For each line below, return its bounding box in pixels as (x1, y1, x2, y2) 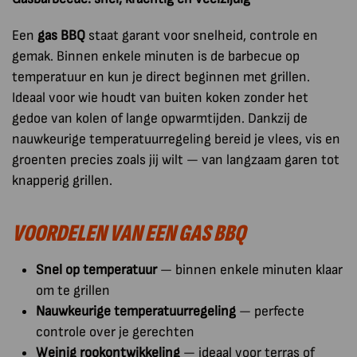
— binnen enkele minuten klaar (157, 261, 343, 278)
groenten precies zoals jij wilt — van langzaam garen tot (12, 151, 339, 168)
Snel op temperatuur (36, 261, 157, 278)
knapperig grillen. (12, 171, 112, 189)
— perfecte (236, 302, 304, 320)
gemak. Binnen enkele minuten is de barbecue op (12, 47, 300, 65)
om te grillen (36, 281, 110, 299)
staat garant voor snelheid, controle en (85, 26, 318, 44)
